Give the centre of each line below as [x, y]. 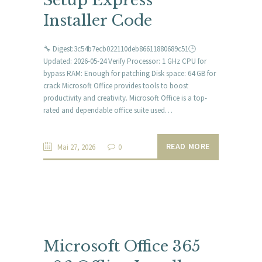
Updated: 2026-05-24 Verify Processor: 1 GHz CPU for [125, 61]
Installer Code [98, 21]
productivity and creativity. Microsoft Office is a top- [125, 98]
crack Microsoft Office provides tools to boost [116, 85]
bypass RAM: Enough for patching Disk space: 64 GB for [130, 73]
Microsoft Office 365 [122, 246]
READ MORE [188, 146]
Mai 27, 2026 [76, 147]
